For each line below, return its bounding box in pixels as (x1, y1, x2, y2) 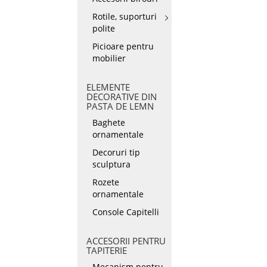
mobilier (92, 52, 126, 64)
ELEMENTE (86, 81, 130, 93)
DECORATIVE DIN (86, 91, 157, 103)
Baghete (92, 117, 125, 128)
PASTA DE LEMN (86, 100, 154, 112)
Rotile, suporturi (92, 11, 157, 22)
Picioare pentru (92, 41, 154, 52)
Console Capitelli (92, 206, 159, 218)
